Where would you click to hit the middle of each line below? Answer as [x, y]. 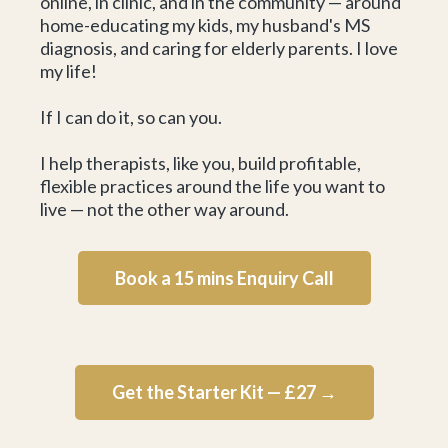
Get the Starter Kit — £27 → [224, 392]
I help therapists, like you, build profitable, [200, 163]
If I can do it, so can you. [131, 117]
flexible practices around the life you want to [212, 186]
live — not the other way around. [164, 209]
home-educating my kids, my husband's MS [205, 25]
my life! [68, 71]
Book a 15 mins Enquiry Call [224, 278]
